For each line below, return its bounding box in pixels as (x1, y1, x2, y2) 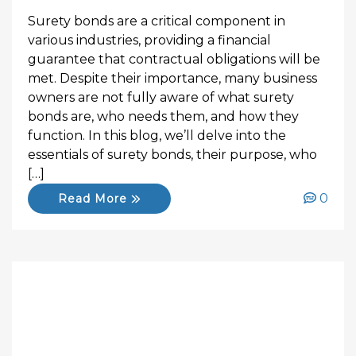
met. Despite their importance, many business (28, 71, 317, 86)
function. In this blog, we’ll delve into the (28, 128, 286, 143)
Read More (58, 192, 132, 206)
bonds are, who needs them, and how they (28, 109, 299, 124)
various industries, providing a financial (28, 33, 271, 48)
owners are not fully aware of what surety (28, 90, 294, 105)
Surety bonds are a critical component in (28, 14, 285, 29)
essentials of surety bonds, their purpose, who (28, 147, 317, 162)
